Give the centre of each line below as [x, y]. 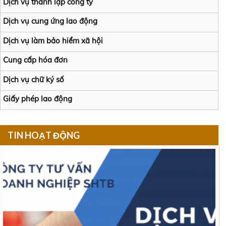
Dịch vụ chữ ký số [34, 79]
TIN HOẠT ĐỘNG [44, 135]
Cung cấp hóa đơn [35, 60]
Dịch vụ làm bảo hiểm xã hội [53, 40]
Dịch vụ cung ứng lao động [50, 21]
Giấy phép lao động [38, 99]
